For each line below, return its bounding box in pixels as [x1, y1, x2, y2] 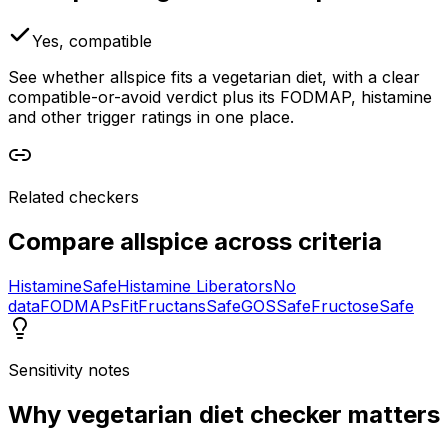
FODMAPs [40, 295, 120, 316]
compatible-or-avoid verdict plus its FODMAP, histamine [8, 86, 432, 107]
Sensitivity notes [8, 359, 130, 380]
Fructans [138, 295, 206, 316]
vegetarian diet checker [67, 399, 342, 429]
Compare [8, 226, 120, 256]
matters [342, 399, 440, 429]
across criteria [208, 226, 382, 256]
